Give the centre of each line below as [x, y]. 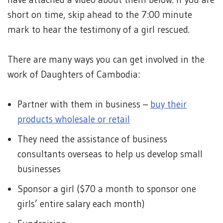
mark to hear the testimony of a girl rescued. [99, 30]
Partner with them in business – [84, 104]
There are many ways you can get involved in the [106, 59]
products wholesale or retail [74, 119]
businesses [39, 169]
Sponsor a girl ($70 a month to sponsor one [107, 189]
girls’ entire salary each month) [81, 204]
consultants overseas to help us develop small [110, 154]
